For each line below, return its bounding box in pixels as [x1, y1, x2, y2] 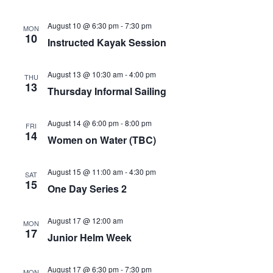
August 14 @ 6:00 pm [48, 118, 119, 128]
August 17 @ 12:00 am [48, 215, 123, 225]
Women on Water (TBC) [48, 133, 156, 147]
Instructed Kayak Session [48, 35, 166, 49]
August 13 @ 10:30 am [48, 69, 123, 79]
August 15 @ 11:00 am [48, 166, 123, 177]
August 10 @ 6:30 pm [48, 20, 119, 30]
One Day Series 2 [48, 182, 127, 196]
